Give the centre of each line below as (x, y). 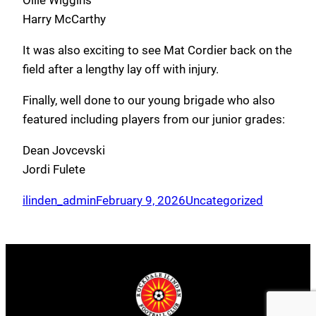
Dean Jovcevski (64, 151)
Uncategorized (224, 201)
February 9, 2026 (141, 201)
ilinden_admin (59, 201)
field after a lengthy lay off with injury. (121, 69)
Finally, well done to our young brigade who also (149, 101)
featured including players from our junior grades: (154, 120)
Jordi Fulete (54, 170)
